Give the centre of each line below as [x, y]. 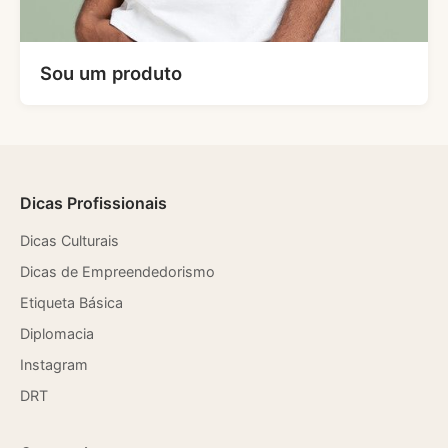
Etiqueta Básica [71, 303]
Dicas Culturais [69, 241]
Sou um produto [111, 73]
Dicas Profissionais [93, 203]
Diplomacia [57, 334]
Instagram [54, 365]
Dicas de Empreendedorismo [117, 272]
